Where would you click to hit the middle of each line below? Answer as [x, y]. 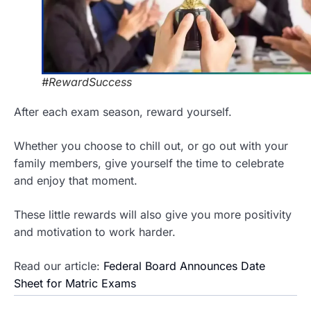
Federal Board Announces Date [184, 266]
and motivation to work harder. [95, 232]
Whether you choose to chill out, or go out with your [151, 146]
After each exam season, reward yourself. [123, 112]
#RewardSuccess [87, 82]
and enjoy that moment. [76, 181]
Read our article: [59, 266]
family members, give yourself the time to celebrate [149, 163]
